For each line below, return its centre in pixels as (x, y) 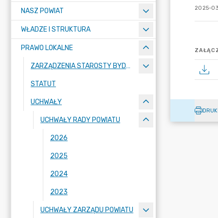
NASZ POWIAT (42, 11)
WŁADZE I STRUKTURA (56, 29)
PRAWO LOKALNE (47, 48)
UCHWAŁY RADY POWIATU (80, 120)
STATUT (43, 84)
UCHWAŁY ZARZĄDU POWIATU (87, 210)
